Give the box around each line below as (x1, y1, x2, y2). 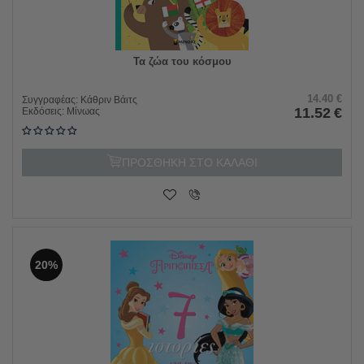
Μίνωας (67, 105, 100, 117)
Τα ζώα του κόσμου (132, 54, 232, 67)
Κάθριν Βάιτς (80, 93, 137, 106)
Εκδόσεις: (22, 105, 67, 117)
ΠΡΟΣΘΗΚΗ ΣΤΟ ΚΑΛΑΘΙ (121, 155, 258, 169)
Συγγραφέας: (22, 93, 80, 106)
